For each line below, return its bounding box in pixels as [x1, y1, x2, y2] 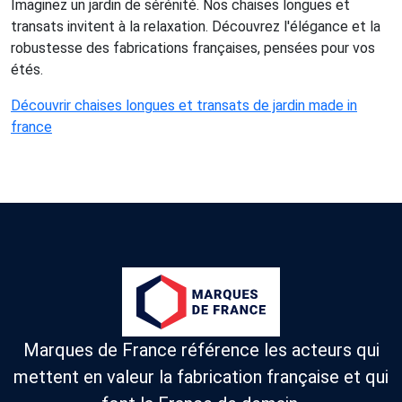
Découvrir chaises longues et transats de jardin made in [11, 97, 357, 115]
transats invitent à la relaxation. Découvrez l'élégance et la [11, 18, 380, 36]
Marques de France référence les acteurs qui [22, 338, 380, 361]
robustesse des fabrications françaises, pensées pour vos [11, 39, 375, 57]
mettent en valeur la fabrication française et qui [13, 365, 389, 388]
